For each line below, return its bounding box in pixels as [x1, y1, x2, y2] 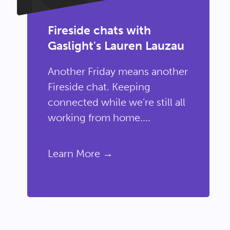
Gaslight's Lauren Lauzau [48, 39, 185, 53]
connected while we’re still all [48, 96, 186, 108]
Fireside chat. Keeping [48, 81, 151, 93]
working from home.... [48, 111, 151, 124]
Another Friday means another [48, 65, 188, 78]
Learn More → [48, 147, 113, 160]
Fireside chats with [48, 23, 151, 37]
